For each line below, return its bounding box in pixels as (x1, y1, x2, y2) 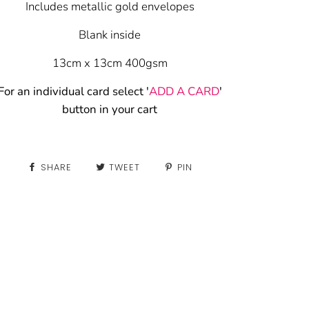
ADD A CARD (148, 83, 219, 100)
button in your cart (62, 101, 158, 118)
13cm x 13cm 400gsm (52, 55, 168, 72)
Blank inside (79, 27, 141, 43)
